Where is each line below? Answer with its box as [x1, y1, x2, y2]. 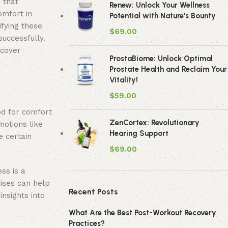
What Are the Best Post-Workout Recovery [68, 208, 216, 217]
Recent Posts [68, 187, 118, 196]
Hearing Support [109, 129, 168, 138]
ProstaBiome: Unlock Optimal [109, 54, 213, 63]
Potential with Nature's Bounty [109, 11, 216, 20]
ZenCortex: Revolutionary [109, 118, 199, 127]
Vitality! [109, 75, 138, 84]
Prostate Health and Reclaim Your [109, 65, 227, 74]
